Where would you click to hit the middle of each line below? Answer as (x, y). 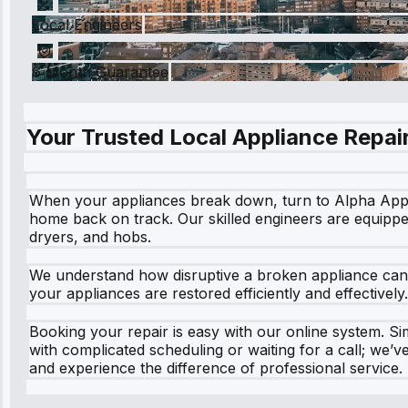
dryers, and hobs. (90, 236)
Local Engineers (87, 24)
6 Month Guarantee (100, 71)
